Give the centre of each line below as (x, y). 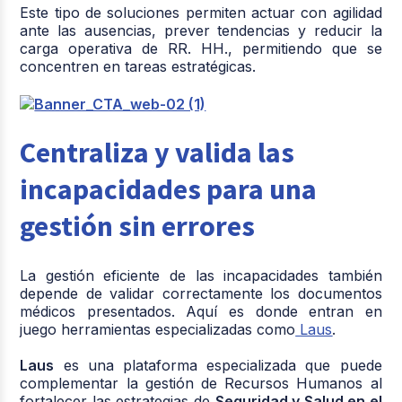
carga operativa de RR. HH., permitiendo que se (201, 48)
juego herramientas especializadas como (158, 329)
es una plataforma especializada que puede (218, 365)
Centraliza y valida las (157, 152)
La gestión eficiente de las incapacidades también (201, 275)
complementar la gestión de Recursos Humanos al (201, 383)
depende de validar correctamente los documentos (201, 293)
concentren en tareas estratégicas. (138, 66)
